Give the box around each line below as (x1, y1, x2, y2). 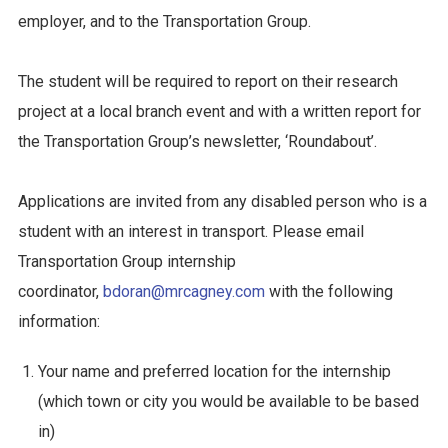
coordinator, (17, 282, 103, 302)
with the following (264, 282, 393, 302)
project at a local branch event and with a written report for (17, 102, 421, 122)
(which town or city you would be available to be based (37, 392, 419, 412)
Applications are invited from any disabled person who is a (17, 192, 427, 212)
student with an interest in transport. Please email (17, 222, 364, 242)
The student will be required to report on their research (17, 72, 398, 92)
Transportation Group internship (17, 252, 236, 272)
